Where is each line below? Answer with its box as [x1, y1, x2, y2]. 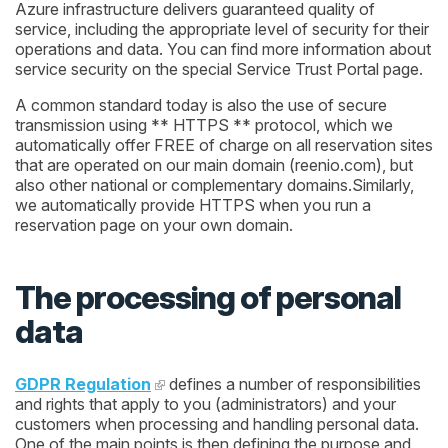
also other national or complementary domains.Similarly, [15, 175, 414, 196]
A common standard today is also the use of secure [15, 95, 387, 116]
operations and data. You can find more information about [15, 39, 431, 60]
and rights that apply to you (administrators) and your [15, 393, 396, 414]
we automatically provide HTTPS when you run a [15, 195, 371, 216]
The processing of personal [15, 278, 401, 318]
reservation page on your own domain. [15, 215, 293, 236]
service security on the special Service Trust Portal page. [15, 59, 423, 80]
